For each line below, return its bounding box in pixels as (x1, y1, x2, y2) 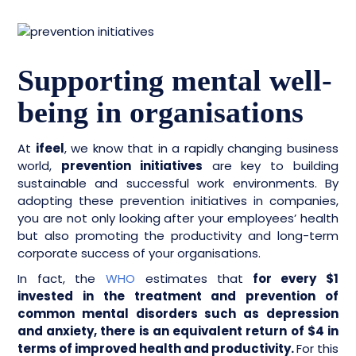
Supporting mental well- (17, 63, 332, 97)
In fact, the (17, 269, 106, 287)
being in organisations (17, 95, 304, 129)
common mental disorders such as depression (17, 304, 339, 322)
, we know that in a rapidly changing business (64, 139, 339, 157)
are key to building (202, 157, 339, 174)
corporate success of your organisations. (17, 244, 261, 261)
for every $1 (243, 269, 339, 287)
